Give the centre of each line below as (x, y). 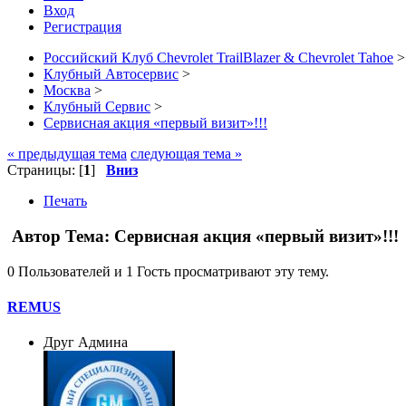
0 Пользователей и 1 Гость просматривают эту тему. (168, 271)
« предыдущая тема (67, 154)
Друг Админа (86, 343)
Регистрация (82, 27)
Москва (67, 91)
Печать (65, 201)
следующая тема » (186, 154)
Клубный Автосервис (111, 74)
